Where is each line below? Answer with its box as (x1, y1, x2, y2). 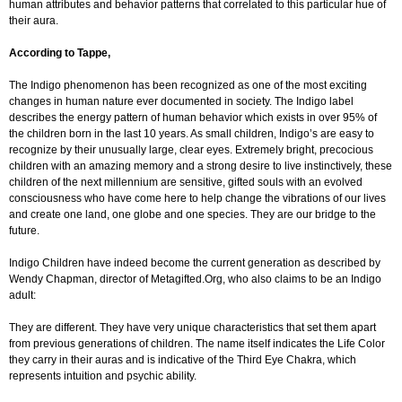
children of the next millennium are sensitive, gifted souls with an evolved (9, 175, 363, 188)
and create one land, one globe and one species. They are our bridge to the (9, 207, 376, 221)
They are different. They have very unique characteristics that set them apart (9, 320, 376, 334)
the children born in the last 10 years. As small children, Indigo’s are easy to (9, 127, 374, 140)
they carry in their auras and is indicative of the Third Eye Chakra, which (9, 353, 356, 366)
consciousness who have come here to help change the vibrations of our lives (9, 191, 386, 205)
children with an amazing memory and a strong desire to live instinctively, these (9, 159, 392, 172)
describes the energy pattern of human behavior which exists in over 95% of (9, 110, 377, 124)
